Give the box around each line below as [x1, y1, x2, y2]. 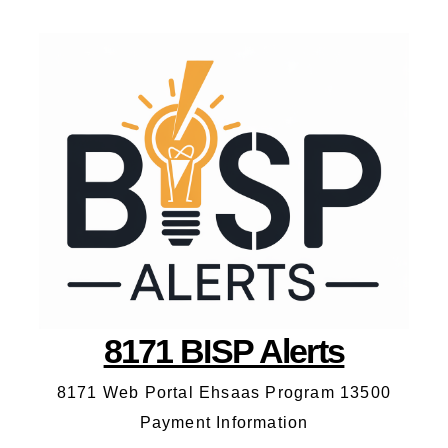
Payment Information [139, 414, 309, 431]
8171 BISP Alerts [103, 332, 345, 370]
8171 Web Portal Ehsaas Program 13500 [56, 384, 392, 401]
